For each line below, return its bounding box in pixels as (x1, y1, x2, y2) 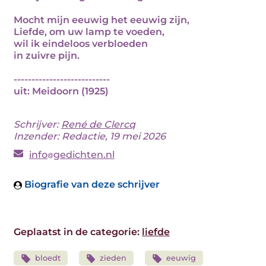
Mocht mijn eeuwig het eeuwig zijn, (14, 14, 189, 26)
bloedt (34, 254, 61, 262)
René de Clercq (61, 119, 135, 130)
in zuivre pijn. (14, 50, 80, 61)
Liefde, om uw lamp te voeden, (14, 26, 164, 37)
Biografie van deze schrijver (22, 179, 160, 190)
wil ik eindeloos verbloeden (14, 38, 148, 49)
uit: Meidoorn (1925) (14, 85, 109, 97)
